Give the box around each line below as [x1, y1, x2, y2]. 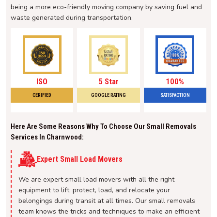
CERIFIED [32, 93, 52, 98]
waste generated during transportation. [11, 13, 133, 23]
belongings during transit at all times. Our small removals [18, 196, 195, 206]
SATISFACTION [160, 93, 190, 98]
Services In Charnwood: [11, 133, 84, 142]
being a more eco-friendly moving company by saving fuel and [11, 2, 202, 12]
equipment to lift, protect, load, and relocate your [18, 186, 170, 195]
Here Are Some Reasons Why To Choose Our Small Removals [11, 122, 196, 131]
